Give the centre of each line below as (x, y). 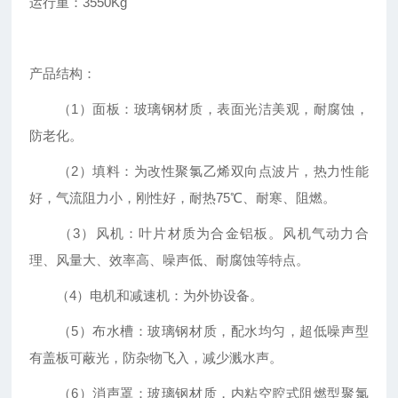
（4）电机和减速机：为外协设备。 (147, 296)
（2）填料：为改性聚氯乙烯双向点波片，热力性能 (199, 171)
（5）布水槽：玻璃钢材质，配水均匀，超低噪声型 (199, 331)
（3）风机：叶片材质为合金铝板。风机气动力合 (199, 234)
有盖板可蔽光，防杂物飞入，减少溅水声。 (156, 358)
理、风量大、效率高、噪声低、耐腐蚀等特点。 (170, 260)
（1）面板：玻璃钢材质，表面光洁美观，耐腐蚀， (199, 109)
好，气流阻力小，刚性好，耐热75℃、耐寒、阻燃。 (183, 198)
